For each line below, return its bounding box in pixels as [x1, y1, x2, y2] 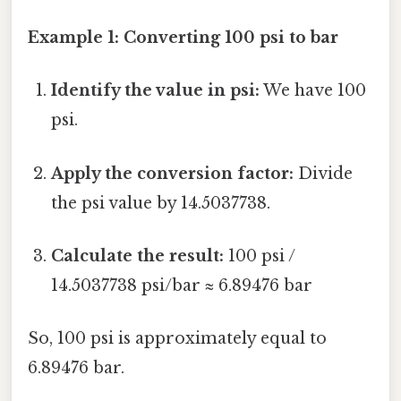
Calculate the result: [51, 245, 225, 266]
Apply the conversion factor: [51, 163, 294, 183]
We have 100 [260, 81, 367, 101]
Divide [294, 163, 354, 183]
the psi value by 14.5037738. [51, 192, 271, 213]
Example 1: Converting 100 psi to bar [28, 28, 338, 48]
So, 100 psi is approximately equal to [28, 328, 327, 349]
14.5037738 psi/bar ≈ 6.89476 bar [51, 275, 313, 295]
